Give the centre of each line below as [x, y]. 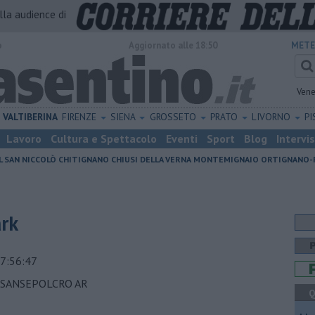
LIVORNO [272, 117]
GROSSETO [174, 117]
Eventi [182, 139]
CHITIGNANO [84, 159]
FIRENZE [81, 117]
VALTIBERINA [31, 117]
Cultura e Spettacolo [104, 139]
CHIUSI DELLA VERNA [151, 159]
